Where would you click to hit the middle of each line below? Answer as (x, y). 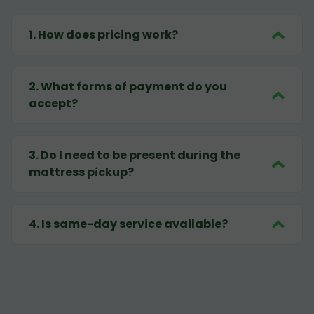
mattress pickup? (81, 172)
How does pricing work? (108, 35)
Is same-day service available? (135, 224)
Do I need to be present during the (141, 156)
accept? (53, 104)
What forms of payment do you (134, 87)
